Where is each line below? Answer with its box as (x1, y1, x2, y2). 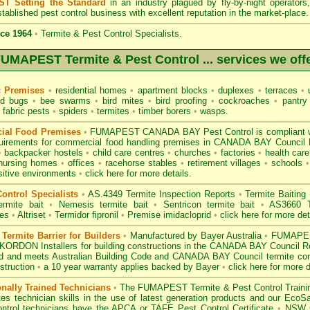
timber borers (138, 106, 191, 116)
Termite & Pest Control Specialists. (38, 28, 182, 39)
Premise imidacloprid (127, 210, 214, 220)
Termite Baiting (245, 189, 307, 199)
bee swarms (40, 95, 91, 106)
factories (220, 147, 255, 158)
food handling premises (105, 137, 200, 147)
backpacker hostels (4, 147, 83, 158)
